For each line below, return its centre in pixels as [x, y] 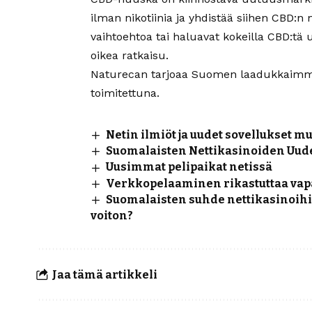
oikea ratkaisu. [130, 55]
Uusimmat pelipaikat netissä [189, 167]
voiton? [112, 216]
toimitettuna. [125, 93]
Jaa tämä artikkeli [105, 274]
